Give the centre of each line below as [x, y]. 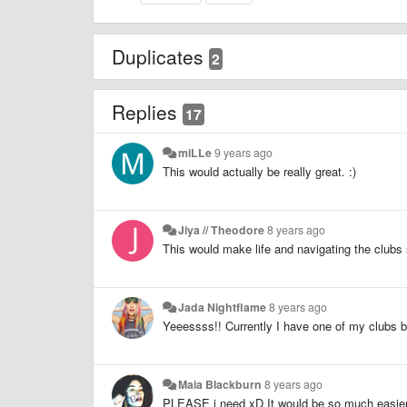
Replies [147, 111]
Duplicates [160, 56]
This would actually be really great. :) [259, 171]
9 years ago [244, 152]
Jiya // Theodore [222, 229]
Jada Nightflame [223, 307]
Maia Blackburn [220, 384]
